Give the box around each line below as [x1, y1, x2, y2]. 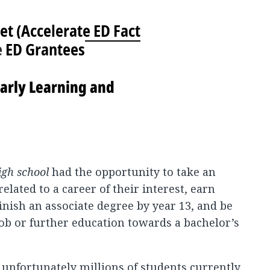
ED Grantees [5, 39, 85, 60]
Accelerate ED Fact [21, 20, 140, 42]
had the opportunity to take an [49, 165, 216, 179]
